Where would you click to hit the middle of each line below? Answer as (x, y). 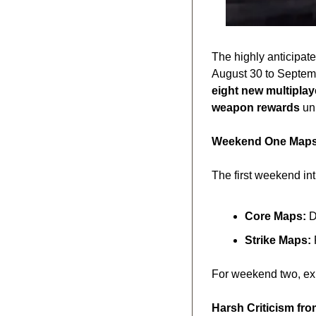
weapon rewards (256, 107)
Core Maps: (275, 216)
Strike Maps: (278, 240)
